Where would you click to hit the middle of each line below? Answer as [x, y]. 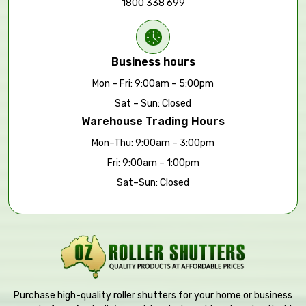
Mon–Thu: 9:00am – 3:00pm [153, 143]
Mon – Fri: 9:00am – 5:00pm [153, 84]
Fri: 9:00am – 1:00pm [153, 163]
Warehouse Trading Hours [153, 121]
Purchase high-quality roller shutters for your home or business [153, 295]
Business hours [153, 62]
